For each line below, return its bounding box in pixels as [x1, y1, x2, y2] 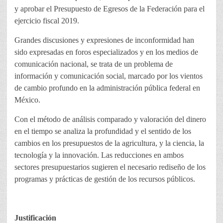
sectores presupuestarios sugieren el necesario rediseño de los [14, 163, 206, 172]
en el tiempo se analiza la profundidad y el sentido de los [14, 127, 191, 136]
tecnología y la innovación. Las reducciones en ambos [14, 151, 184, 160]
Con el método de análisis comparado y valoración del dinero [14, 115, 206, 124]
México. [14, 96, 40, 105]
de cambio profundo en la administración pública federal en [14, 84, 200, 93]
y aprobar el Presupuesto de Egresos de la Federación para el [14, 4, 205, 13]
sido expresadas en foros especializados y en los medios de [14, 48, 198, 57]
